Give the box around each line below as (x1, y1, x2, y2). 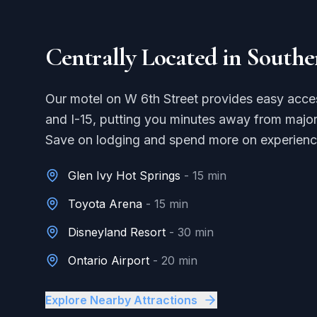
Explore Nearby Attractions (45, 293, 197, 307)
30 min (178, 225, 214, 239)
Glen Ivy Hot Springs (68, 168, 180, 183)
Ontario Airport (68, 253, 149, 267)
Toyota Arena (68, 197, 142, 211)
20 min (161, 253, 197, 267)
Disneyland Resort (68, 225, 166, 239)
